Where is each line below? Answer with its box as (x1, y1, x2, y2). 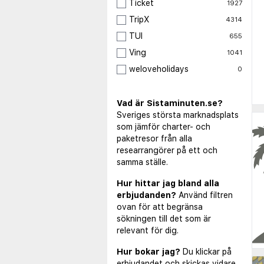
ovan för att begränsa (117, 202, 203, 212)
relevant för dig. (117, 226, 179, 236)
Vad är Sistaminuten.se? (117, 98, 223, 108)
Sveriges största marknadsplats (117, 110, 239, 120)
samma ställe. (117, 157, 168, 167)
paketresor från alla (117, 134, 192, 144)
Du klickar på (183, 247, 232, 257)
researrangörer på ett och (117, 146, 217, 156)
